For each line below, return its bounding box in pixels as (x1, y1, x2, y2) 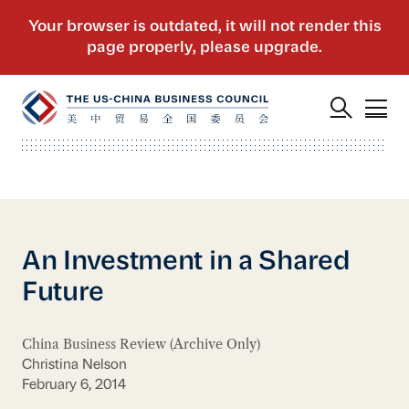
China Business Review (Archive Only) (21, 336, 260, 353)
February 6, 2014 (21, 377, 126, 393)
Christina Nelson (21, 357, 127, 372)
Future (21, 279, 105, 307)
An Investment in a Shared (21, 248, 351, 276)
